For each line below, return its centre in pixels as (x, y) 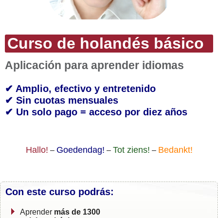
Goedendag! (80, 150)
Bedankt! (175, 150)
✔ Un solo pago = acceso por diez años (96, 112)
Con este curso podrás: (60, 192)
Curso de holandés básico (106, 43)
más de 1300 (77, 212)
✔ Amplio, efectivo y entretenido (80, 89)
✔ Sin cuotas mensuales (62, 100)
